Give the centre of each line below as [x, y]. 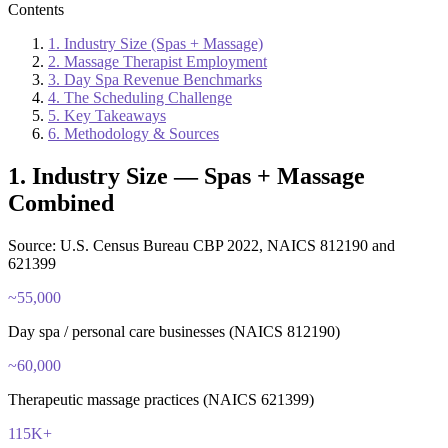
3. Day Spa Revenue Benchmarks [155, 79]
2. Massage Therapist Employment [157, 61]
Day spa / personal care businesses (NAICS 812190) [174, 331]
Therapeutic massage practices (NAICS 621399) [161, 399]
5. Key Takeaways [107, 115]
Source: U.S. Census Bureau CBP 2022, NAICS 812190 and [201, 245]
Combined [61, 202]
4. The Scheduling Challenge [140, 97]
